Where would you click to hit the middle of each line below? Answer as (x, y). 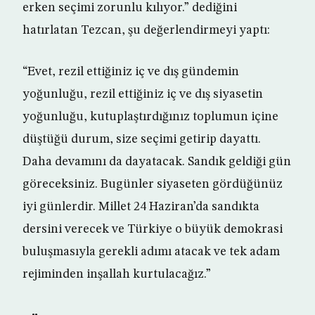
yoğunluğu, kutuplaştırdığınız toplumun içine (150, 117)
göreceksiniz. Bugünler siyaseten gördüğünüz (153, 185)
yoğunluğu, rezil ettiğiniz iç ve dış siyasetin (143, 95)
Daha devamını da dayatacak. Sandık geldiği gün (157, 162)
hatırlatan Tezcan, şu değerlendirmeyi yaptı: (146, 31)
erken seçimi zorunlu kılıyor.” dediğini (130, 8)
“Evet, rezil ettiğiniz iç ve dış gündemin (131, 72)
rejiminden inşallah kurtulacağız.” (117, 275)
